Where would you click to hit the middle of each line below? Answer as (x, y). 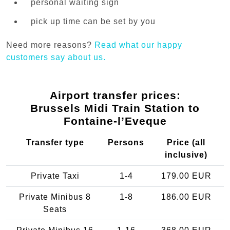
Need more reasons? (50, 45)
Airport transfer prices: (115, 95)
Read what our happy (138, 45)
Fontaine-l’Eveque (115, 121)
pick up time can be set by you (93, 21)
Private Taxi (55, 176)
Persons (126, 143)
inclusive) (186, 155)
